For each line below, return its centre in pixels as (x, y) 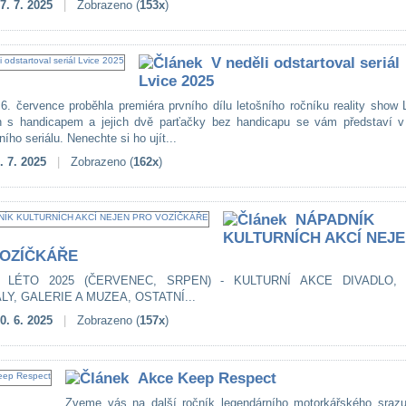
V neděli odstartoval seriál (305, 63)
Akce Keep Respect (207, 378)
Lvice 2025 (176, 81)
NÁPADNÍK (335, 220)
